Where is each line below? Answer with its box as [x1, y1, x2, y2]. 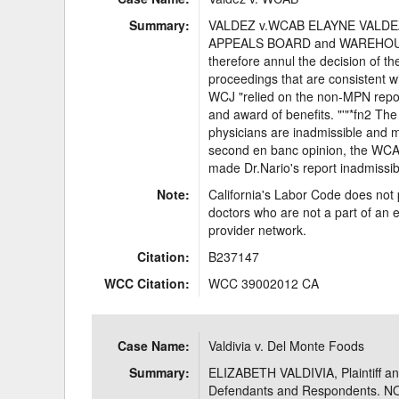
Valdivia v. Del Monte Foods [208, 337, 365, 354]
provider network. [208, 221, 307, 239]
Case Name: [118, 337, 191, 354]
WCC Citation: [104, 274, 191, 292]
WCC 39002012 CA [208, 274, 320, 292]
